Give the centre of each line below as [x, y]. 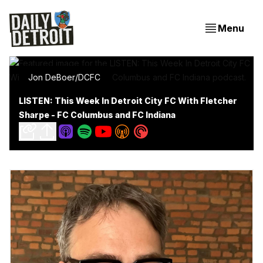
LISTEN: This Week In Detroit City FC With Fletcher [128, 101]
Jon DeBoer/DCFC [64, 77]
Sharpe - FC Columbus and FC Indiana [97, 115]
